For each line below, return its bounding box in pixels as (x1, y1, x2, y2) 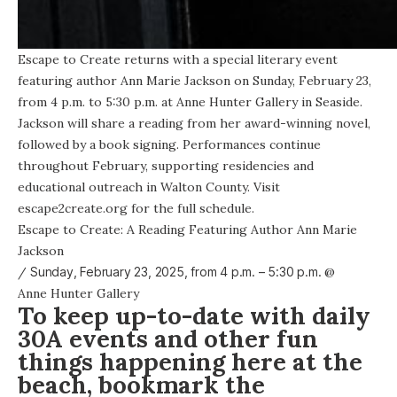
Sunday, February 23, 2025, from (30, 263, 221, 279)
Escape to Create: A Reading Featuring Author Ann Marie (18, 221, 357, 237)
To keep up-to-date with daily (18, 300, 370, 331)
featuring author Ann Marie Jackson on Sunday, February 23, (18, 72, 371, 89)
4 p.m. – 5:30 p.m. (220, 263, 325, 279)
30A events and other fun (18, 323, 318, 354)
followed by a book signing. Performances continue (18, 136, 321, 152)
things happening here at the (18, 346, 362, 377)
